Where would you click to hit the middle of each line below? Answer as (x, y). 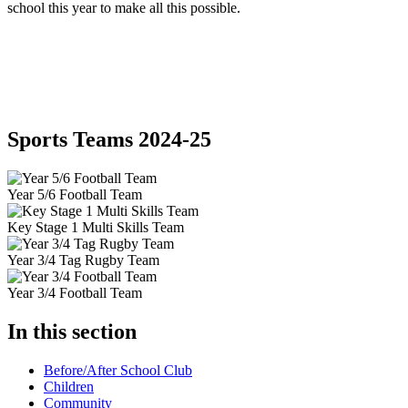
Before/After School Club (118, 370)
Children (69, 386)
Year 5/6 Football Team (75, 195)
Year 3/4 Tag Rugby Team (83, 260)
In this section (72, 331)
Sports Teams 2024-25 (109, 140)
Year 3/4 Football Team (75, 293)
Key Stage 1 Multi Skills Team (96, 228)
